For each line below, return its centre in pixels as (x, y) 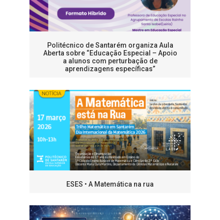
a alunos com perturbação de (110, 61)
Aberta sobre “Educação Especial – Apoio (110, 53)
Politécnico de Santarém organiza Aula (110, 45)
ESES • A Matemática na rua (110, 184)
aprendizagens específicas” (110, 69)
